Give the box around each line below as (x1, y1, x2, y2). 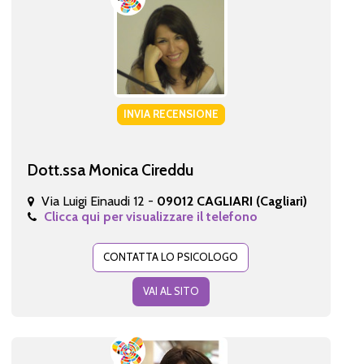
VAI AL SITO (142, 284, 199, 297)
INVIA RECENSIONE (123, 106, 219, 120)
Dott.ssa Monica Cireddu (27, 159, 193, 180)
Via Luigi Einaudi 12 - (41, 193, 157, 209)
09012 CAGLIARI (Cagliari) (156, 193, 307, 209)
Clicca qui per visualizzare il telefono (43, 208, 258, 224)
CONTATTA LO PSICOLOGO (103, 249, 239, 263)
